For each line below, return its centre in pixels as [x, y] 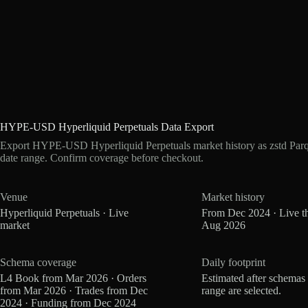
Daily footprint [234, 262]
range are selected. [242, 291]
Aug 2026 [224, 225]
